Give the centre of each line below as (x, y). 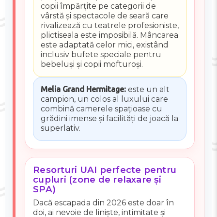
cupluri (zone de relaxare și (97, 179)
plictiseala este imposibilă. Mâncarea (109, 35)
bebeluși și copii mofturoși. (92, 64)
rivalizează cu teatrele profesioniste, (109, 26)
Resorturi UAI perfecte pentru (105, 170)
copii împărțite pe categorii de (98, 6)
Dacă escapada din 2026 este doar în (104, 203)
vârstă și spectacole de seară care (104, 16)
